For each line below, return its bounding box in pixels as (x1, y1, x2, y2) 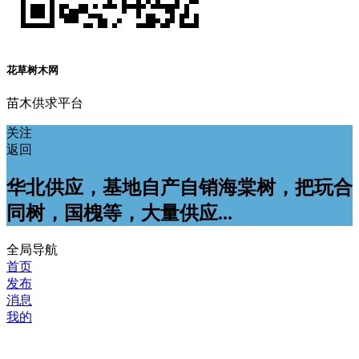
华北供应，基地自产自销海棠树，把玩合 (6, 177, 353, 199)
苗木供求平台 (6, 96, 83, 111)
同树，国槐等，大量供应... (6, 203, 232, 224)
